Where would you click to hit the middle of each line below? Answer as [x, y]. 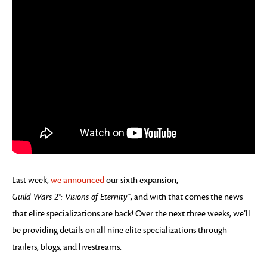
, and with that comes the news [187, 197]
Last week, [31, 180]
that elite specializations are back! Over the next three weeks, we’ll [131, 214]
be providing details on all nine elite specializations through [119, 230]
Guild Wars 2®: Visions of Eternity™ [71, 197]
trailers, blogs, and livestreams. [67, 247]
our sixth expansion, [141, 180]
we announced [77, 180]
